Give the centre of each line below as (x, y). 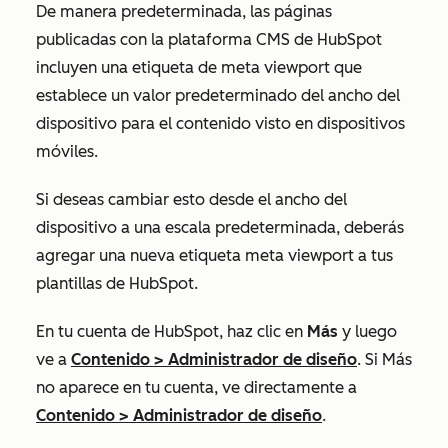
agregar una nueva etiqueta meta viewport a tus (214, 255)
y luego (367, 331)
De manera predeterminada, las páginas (184, 11)
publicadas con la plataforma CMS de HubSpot (209, 39)
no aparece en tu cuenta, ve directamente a (196, 387)
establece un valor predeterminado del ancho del (218, 95)
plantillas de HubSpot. (117, 283)
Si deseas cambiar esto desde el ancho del (191, 199)
